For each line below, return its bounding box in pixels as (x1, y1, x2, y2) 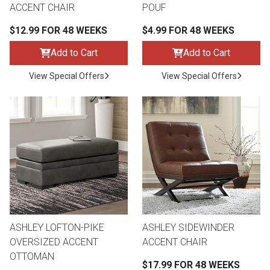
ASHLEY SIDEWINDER (142, 222, 234, 234)
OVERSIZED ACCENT (10, 236, 98, 248)
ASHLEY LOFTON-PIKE (10, 222, 104, 234)
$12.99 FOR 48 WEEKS (10, 25, 107, 37)
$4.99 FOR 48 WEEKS (142, 25, 234, 37)
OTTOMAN (10, 251, 54, 263)
